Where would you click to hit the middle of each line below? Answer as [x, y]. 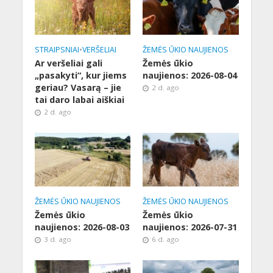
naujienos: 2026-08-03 [82, 227]
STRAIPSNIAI [57, 50]
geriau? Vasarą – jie [78, 88]
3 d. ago [57, 239]
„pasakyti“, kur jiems [80, 76]
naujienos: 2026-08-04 [190, 76]
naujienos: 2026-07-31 [190, 227]
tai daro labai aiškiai [79, 100]
